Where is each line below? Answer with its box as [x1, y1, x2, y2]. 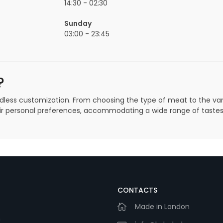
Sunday [64, 18, 92, 29]
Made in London [135, 202, 190, 212]
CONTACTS [117, 185, 157, 196]
